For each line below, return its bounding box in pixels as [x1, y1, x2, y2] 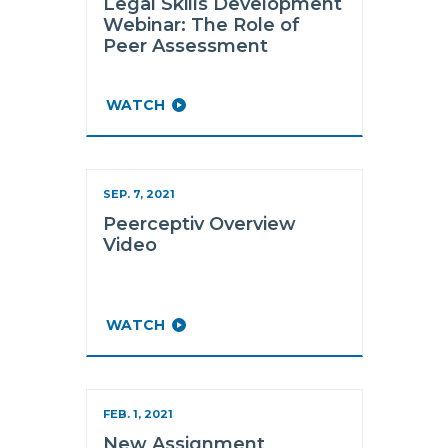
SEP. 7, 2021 [102, 187, 175, 201]
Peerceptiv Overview [102, 213, 296, 235]
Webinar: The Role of [102, 14, 300, 36]
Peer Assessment [102, 35, 268, 57]
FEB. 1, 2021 [102, 407, 173, 421]
